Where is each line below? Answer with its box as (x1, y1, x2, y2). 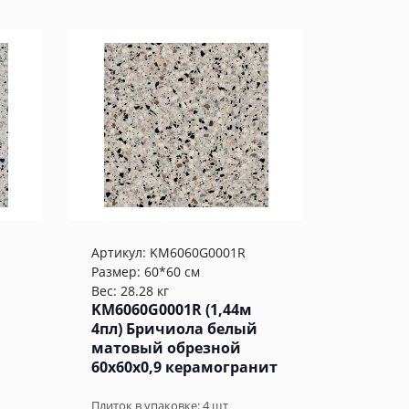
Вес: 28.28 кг (91, 282, 169, 299)
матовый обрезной (91, 338, 241, 358)
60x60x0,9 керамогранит (91, 357, 278, 377)
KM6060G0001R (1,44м (91, 299, 252, 320)
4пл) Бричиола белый (91, 319, 257, 339)
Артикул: (91, 244, 150, 261)
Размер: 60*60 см (91, 263, 200, 280)
